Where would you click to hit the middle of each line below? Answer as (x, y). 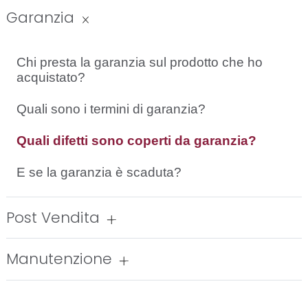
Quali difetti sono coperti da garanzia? (136, 140)
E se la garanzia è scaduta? (99, 172)
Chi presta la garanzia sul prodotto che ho (140, 62)
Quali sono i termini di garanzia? (111, 109)
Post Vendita (53, 217)
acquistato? (51, 77)
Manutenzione (59, 259)
